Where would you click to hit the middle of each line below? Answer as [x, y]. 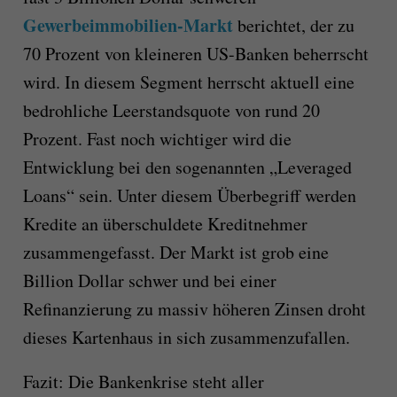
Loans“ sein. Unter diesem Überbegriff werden [189, 196]
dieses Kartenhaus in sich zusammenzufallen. [186, 338]
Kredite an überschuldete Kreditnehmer [165, 224]
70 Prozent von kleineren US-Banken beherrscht [195, 54]
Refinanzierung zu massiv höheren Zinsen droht [194, 309]
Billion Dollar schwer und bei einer [149, 281]
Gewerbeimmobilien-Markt [128, 26]
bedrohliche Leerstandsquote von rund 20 [171, 111]
